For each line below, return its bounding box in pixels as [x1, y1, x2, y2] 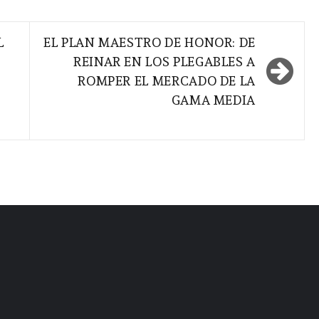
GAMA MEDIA [171, 93, 256, 108]
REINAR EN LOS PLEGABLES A [73, 54, 256, 70]
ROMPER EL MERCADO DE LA [78, 73, 256, 89]
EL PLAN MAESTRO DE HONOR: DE [43, 35, 256, 51]
